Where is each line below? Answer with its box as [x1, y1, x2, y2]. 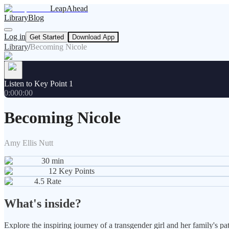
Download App [72, 33, 114, 41]
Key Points [59, 166, 95, 175]
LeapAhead [50, 4, 88, 13]
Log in [4, 32, 26, 41]
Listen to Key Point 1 [4, 79, 73, 88]
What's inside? [4, 196, 81, 210]
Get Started [30, 33, 64, 41]
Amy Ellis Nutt [4, 138, 53, 147]
